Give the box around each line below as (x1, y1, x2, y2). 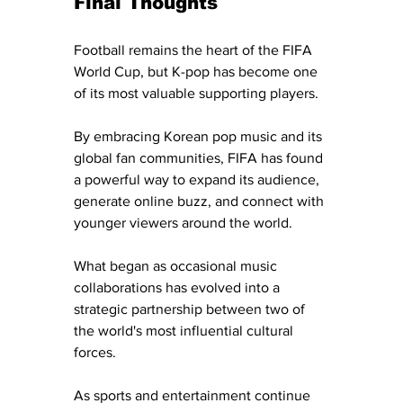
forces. (74, 345, 116, 361)
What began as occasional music (74, 258, 281, 274)
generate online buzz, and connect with (74, 193, 327, 210)
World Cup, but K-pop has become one (74, 64, 321, 80)
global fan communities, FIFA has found (74, 150, 327, 166)
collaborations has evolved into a (74, 280, 283, 296)
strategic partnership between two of (74, 301, 309, 318)
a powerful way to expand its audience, (74, 172, 323, 188)
